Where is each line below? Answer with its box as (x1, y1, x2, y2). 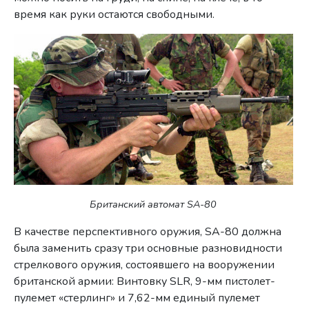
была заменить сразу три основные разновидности (14, 240, 283, 256)
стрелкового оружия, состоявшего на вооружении (14, 257, 275, 272)
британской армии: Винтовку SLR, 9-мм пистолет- (14, 273, 276, 289)
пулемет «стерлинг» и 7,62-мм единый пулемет (14, 290, 261, 306)
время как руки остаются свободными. (14, 7, 215, 23)
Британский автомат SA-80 (90, 197, 217, 211)
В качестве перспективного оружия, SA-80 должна (14, 223, 282, 239)
